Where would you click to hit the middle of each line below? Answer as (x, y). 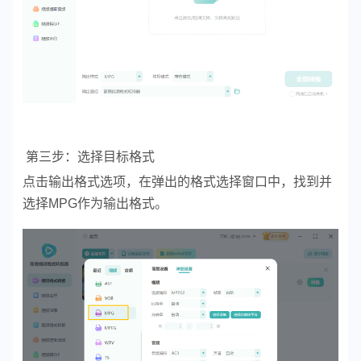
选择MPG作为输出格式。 (95, 204)
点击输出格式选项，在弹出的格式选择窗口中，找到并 (177, 182)
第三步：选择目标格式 (89, 157)
